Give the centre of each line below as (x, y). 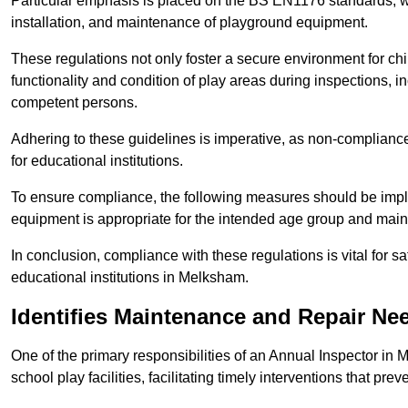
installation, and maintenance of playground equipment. (191, 23)
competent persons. (74, 103)
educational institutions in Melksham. (130, 278)
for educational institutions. (99, 161)
